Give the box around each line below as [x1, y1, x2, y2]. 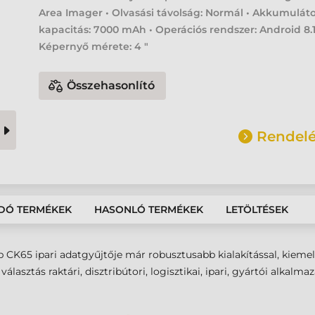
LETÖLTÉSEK [226, 203, 288, 216]
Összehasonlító [67, 79, 155, 92]
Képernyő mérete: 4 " [39, 40, 149, 53]
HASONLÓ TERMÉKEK [94, 203, 203, 216]
